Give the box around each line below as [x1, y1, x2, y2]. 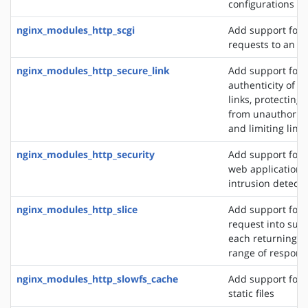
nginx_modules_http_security [16, 147, 155, 161]
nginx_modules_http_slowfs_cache [16, 272, 178, 285]
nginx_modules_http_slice [16, 202, 137, 216]
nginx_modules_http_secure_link [16, 63, 170, 77]
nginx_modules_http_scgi [16, 23, 135, 36]
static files [228, 286, 274, 300]
